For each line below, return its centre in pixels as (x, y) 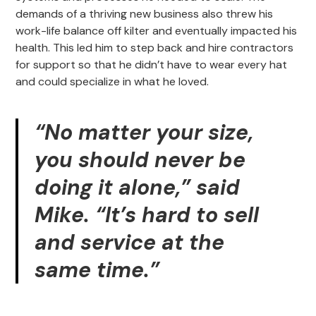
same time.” (97, 269)
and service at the (129, 242)
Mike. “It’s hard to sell (146, 214)
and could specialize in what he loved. (113, 81)
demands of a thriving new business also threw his (145, 13)
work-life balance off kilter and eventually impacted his (157, 30)
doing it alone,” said (137, 187)
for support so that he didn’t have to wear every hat (152, 64)
